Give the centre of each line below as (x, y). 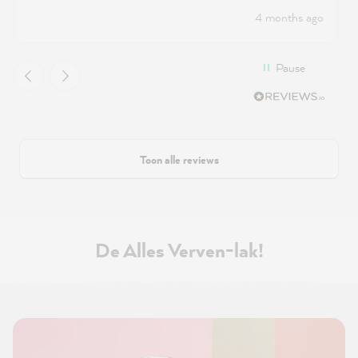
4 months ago (289, 17)
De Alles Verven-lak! (179, 250)
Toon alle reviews (179, 159)
